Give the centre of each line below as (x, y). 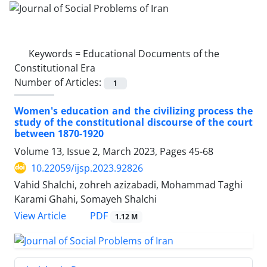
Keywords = (56, 53)
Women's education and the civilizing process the (133, 111)
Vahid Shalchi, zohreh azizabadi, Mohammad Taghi (128, 184)
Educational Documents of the (151, 53)
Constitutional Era (55, 68)
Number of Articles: (59, 82)
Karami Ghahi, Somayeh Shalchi (86, 199)
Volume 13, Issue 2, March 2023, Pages (102, 151)
